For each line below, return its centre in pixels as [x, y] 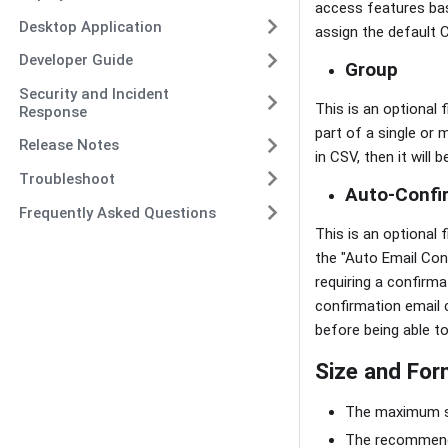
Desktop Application [90, 26]
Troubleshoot [66, 178]
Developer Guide [75, 60]
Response [52, 111]
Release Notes [68, 145]
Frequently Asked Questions [117, 212]
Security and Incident [93, 93]
